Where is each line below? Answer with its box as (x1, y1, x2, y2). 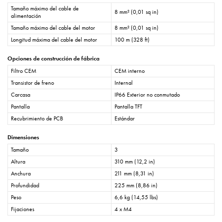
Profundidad (11, 181, 39, 190)
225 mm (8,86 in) (114, 181, 158, 190)
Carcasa (11, 91, 30, 99)
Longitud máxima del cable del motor (11, 36, 97, 44)
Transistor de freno (11, 79, 54, 87)
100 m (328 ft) (114, 36, 150, 44)
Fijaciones (11, 205, 34, 214)
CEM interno (114, 67, 145, 75)
